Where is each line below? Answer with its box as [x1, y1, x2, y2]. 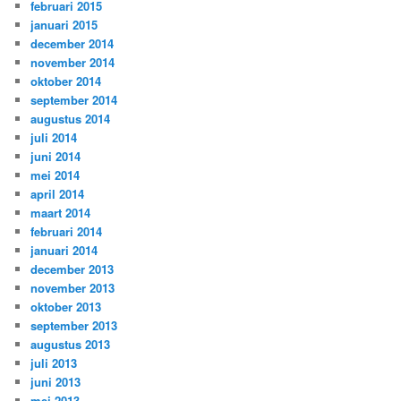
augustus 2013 [30, 335, 111, 353]
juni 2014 [30, 147, 81, 165]
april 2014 [30, 184, 85, 202]
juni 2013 [30, 372, 81, 390]
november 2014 [30, 53, 115, 71]
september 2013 [30, 316, 118, 334]
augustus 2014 [30, 109, 111, 127]
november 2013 [30, 278, 115, 296]
